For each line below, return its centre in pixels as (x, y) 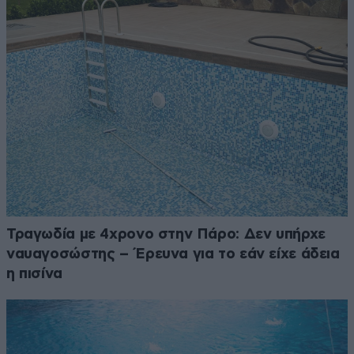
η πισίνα (34, 273)
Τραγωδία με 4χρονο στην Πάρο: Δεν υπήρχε (166, 234)
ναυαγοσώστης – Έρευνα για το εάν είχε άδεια (173, 254)
